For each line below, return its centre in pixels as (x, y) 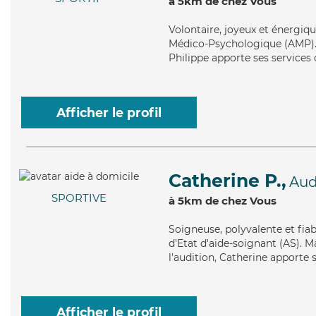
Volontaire (194, 30)
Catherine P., (227, 181)
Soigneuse (194, 229)
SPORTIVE (79, 198)
